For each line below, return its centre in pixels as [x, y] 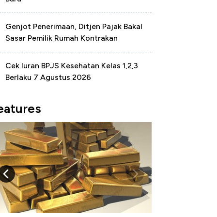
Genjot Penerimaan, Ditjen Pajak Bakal [74, 26]
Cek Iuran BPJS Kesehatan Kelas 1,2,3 [72, 66]
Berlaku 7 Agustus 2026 [48, 77]
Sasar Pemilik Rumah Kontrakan [62, 38]
